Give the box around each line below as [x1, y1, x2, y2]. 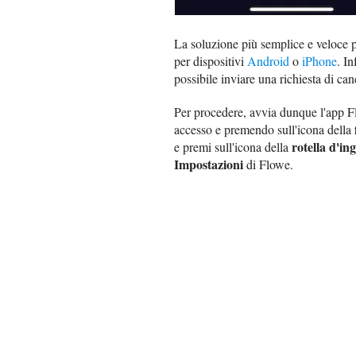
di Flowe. [243, 155, 293, 172]
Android [247, 52, 289, 69]
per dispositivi [174, 52, 247, 69]
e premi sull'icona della [174, 137, 292, 155]
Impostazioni [174, 154, 243, 173]
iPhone [302, 52, 337, 69]
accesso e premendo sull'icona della [174, 120, 354, 137]
